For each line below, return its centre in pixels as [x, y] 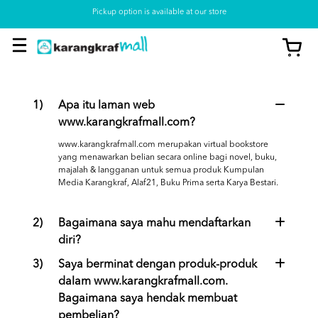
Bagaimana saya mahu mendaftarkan [154, 224]
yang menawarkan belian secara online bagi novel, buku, [167, 158]
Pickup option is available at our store [159, 12]
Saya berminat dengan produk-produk [157, 265]
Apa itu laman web [106, 106]
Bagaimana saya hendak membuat [147, 299]
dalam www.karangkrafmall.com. [143, 282]
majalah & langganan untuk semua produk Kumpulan [161, 170]
